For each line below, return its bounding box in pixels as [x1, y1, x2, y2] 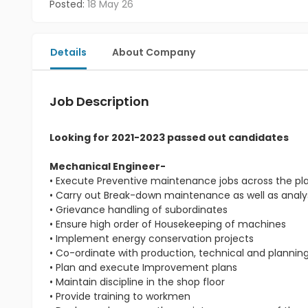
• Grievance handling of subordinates [49, 203, 228, 217]
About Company [112, 45, 195, 59]
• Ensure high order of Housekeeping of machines [49, 217, 286, 231]
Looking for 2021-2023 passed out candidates [49, 131, 289, 144]
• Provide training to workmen [49, 289, 190, 303]
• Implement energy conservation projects [49, 232, 254, 245]
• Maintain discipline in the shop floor [49, 275, 225, 289]
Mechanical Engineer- [49, 159, 166, 173]
